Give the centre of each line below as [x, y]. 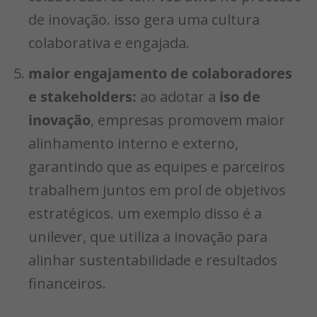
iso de [240, 96]
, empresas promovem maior [188, 120]
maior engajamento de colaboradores [160, 73]
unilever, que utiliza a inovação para [148, 236]
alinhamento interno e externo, [133, 143]
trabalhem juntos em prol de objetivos [157, 190]
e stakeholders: [82, 96]
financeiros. [67, 283]
